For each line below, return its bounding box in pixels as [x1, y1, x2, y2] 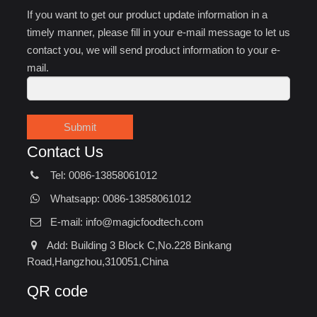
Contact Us [27, 142, 103, 161]
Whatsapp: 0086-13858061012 [45, 192, 191, 204]
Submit [64, 120, 96, 133]
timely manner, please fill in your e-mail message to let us [27, 25, 290, 38]
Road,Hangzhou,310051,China [27, 255, 168, 267]
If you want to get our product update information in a [27, 8, 267, 21]
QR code [27, 282, 88, 300]
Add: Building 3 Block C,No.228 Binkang [41, 238, 231, 251]
